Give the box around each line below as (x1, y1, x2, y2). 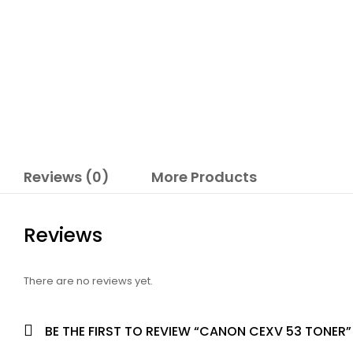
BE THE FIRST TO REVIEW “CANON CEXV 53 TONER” (45, 321, 351, 340)
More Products (151, 167, 257, 187)
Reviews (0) (24, 167, 110, 187)
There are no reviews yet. (24, 273, 153, 288)
